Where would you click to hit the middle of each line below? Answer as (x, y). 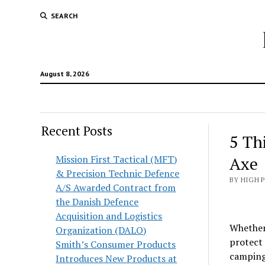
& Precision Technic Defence (118, 173)
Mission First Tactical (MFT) (117, 159)
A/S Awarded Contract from (116, 188)
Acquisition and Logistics (109, 216)
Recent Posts (77, 131)
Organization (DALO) (101, 230)
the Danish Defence (97, 202)
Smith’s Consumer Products (116, 244)
